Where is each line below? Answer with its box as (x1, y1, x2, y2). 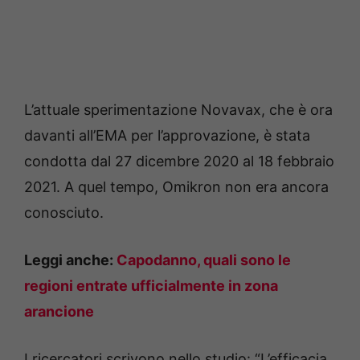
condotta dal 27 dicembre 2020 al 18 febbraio (24, 153, 334, 170)
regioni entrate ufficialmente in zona (24, 277, 278, 294)
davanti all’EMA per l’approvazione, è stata (24, 127, 310, 144)
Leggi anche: (24, 252, 117, 268)
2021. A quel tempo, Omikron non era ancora (24, 178, 329, 195)
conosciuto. (24, 204, 104, 221)
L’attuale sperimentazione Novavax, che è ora (24, 101, 333, 118)
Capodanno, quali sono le (117, 252, 291, 268)
